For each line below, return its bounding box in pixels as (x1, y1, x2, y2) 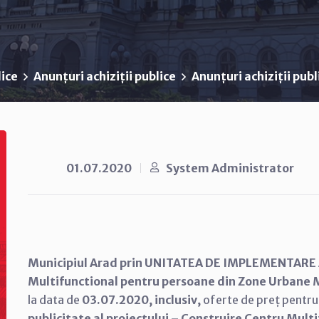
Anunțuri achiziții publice (33, 69, 176, 83)
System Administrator (166, 161, 294, 175)
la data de (28, 293, 82, 307)
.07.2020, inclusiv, (97, 293, 203, 307)
